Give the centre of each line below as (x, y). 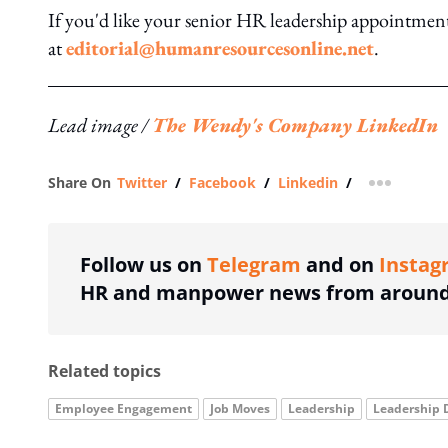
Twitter (142, 182)
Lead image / (100, 125)
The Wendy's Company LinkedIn (295, 125)
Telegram (254, 264)
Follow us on (143, 264)
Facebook (222, 182)
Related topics (104, 371)
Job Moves (240, 408)
